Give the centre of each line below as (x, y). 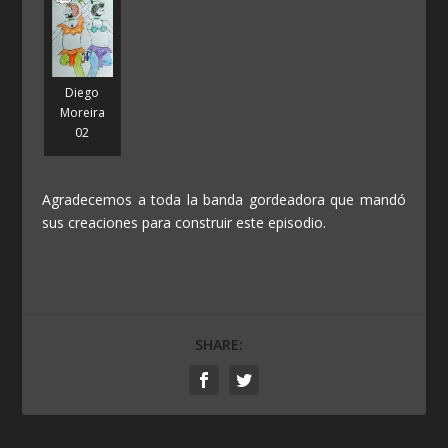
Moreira (82, 112)
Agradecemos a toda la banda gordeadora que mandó (224, 200)
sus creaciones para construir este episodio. (184, 223)
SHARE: (219, 345)
